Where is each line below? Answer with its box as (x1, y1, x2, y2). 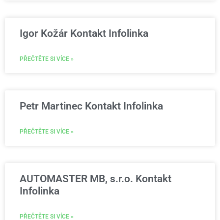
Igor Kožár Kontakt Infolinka (20, 27, 148, 39)
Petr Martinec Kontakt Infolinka (20, 100, 163, 112)
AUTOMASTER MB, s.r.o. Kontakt (20, 173, 171, 185)
